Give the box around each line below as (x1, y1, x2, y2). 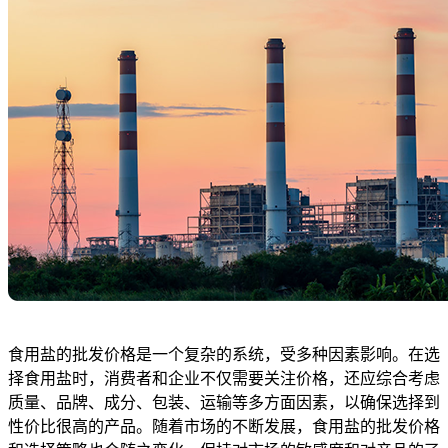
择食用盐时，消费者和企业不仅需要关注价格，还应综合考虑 (8, 370, 440, 388)
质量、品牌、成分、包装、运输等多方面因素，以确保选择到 (8, 394, 440, 412)
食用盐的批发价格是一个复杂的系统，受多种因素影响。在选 (8, 346, 440, 364)
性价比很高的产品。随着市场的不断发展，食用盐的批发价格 (8, 418, 440, 436)
